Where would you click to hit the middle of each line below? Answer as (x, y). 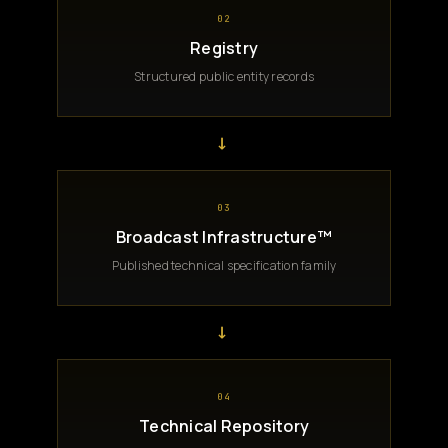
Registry (224, 47)
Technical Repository (224, 425)
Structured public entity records (224, 76)
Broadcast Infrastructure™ (224, 236)
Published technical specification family (224, 265)
